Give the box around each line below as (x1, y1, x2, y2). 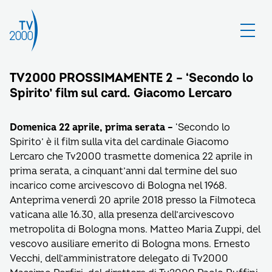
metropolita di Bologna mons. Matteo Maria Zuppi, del (10, 223, 260, 236)
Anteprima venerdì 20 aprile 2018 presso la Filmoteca (10, 194, 256, 206)
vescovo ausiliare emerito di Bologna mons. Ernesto (10, 238, 250, 250)
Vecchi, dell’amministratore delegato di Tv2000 (10, 253, 228, 265)
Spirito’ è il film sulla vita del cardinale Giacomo (10, 136, 229, 148)
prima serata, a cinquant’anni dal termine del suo (10, 165, 237, 177)
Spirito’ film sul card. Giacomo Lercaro (10, 86, 232, 101)
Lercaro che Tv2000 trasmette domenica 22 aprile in (10, 151, 252, 163)
